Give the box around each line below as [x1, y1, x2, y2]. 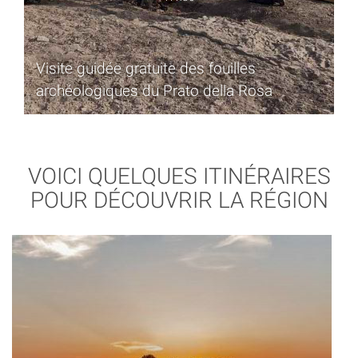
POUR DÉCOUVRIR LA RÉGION [30, 186, 328, 213]
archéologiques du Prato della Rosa [36, 81, 272, 100]
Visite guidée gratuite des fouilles [36, 58, 256, 78]
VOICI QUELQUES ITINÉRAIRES [27, 162, 331, 189]
